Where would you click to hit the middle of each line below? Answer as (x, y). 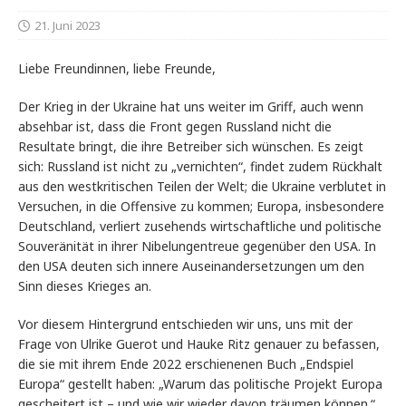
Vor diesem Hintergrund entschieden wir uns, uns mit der (185, 324)
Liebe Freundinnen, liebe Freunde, (117, 69)
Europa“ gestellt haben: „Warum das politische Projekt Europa (200, 384)
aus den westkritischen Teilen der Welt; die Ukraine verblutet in (202, 187)
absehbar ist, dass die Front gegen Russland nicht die (175, 127)
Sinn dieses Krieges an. (85, 286)
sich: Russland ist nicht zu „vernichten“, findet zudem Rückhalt (200, 167)
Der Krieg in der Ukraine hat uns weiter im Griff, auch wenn (191, 107)
